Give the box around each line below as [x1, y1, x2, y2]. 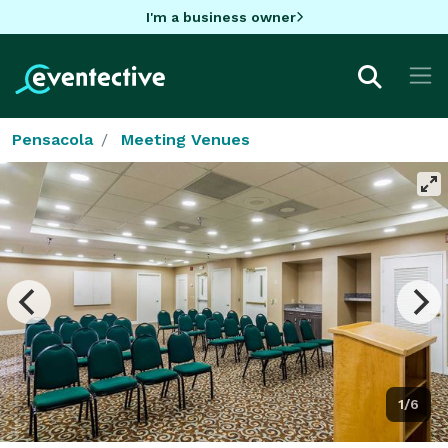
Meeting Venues [121, 129, 250, 149]
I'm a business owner [145, 8, 296, 25]
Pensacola [12, 129, 93, 149]
